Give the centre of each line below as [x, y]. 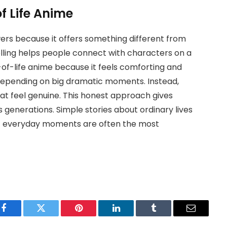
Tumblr [166, 216]
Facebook [21, 216]
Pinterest [94, 216]
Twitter [53, 216]
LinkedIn [132, 216]
